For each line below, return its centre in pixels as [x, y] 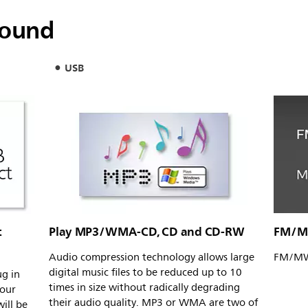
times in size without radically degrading [144, 288]
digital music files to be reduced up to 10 [145, 273]
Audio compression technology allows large [152, 258]
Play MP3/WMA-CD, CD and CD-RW [147, 232]
